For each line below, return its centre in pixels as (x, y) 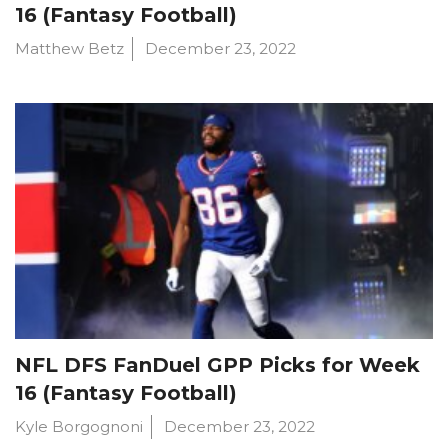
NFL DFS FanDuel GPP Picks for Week (217, 364)
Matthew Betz (69, 49)
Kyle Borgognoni (79, 426)
